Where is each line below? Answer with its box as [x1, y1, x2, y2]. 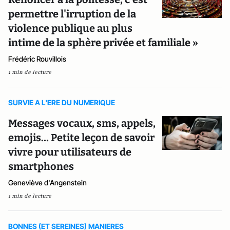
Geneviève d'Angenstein [8, 178, 87, 187]
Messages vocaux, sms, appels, [8, 117, 156, 129]
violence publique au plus [8, 22, 132, 34]
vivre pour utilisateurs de [8, 146, 131, 158]
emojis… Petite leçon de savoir [8, 131, 155, 144]
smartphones [8, 160, 74, 172]
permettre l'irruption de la [8, 8, 136, 20]
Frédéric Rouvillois [8, 54, 66, 63]
